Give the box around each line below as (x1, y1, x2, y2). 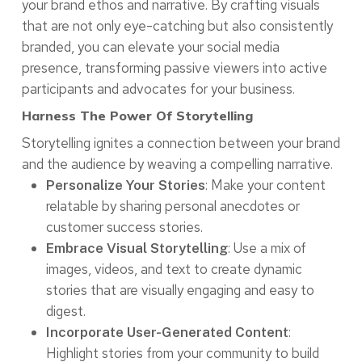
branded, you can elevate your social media (21, 38, 280, 57)
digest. (45, 302, 86, 321)
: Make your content (204, 176, 326, 195)
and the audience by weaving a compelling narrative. (21, 155, 333, 174)
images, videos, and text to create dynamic (45, 260, 302, 279)
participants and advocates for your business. (21, 80, 295, 99)
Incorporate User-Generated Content (45, 324, 288, 341)
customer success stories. (45, 218, 203, 237)
